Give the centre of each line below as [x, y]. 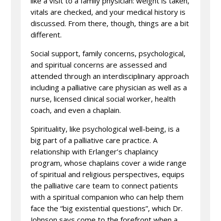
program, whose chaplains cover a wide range [109, 163]
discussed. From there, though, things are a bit [110, 23]
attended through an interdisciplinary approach [110, 76]
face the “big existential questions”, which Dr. [107, 208]
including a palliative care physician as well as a [109, 87]
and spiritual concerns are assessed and [99, 65]
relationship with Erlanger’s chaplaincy [95, 151]
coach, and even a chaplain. [76, 110]
